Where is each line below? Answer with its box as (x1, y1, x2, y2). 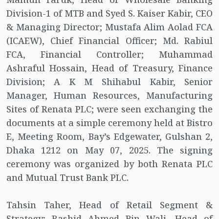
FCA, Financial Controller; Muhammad (6, 48, 213, 61)
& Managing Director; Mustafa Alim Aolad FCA (6, 21, 213, 33)
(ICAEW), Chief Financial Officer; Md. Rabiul (6, 35, 213, 47)
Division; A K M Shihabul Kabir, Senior (6, 76, 213, 88)
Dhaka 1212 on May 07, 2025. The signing (6, 144, 213, 156)
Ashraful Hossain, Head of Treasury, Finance (6, 62, 213, 74)
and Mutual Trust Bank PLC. (6, 172, 129, 184)
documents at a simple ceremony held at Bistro (6, 117, 213, 129)
